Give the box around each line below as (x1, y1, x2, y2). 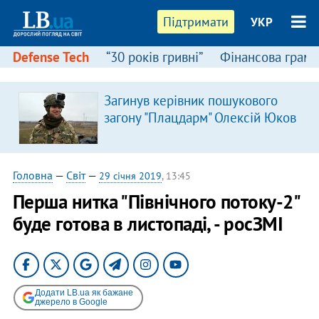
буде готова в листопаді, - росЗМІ (12, 211, 283, 236)
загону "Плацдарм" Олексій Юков (103, 109, 296, 126)
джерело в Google (34, 296, 108, 307)
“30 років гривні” (105, 48, 203, 66)
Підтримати (163, 14, 229, 30)
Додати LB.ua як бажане (34, 287, 133, 298)
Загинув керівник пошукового (103, 92, 278, 109)
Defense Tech (12, 48, 89, 66)
